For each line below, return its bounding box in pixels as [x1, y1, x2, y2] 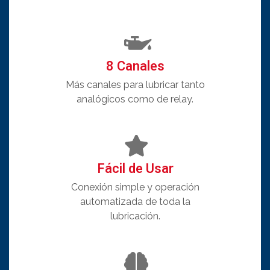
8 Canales [105, 57, 165, 77]
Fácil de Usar [96, 159, 174, 179]
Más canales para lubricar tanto [65, 79, 205, 91]
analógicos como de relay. [77, 93, 193, 105]
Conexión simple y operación [71, 181, 199, 193]
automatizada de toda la [80, 196, 190, 208]
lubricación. [110, 210, 160, 222]
